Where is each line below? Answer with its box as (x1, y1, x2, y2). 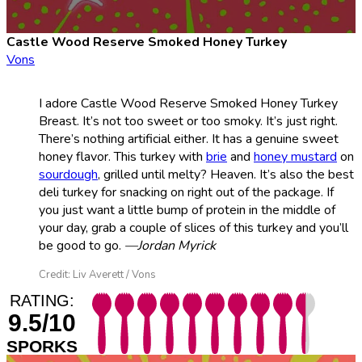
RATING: (10, 291, 74, 309)
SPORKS (6, 336, 78, 356)
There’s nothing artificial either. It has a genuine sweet (39, 129, 339, 148)
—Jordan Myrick (124, 236, 216, 255)
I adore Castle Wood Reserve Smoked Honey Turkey (39, 94, 338, 112)
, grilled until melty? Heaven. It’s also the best (98, 165, 354, 183)
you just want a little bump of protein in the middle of (39, 200, 335, 219)
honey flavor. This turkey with (39, 147, 206, 166)
